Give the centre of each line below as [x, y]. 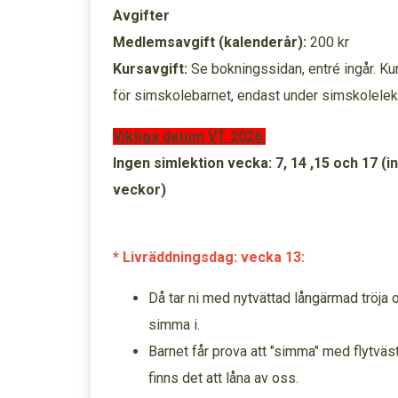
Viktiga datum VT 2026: [189, 136]
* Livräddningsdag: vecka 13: [209, 257]
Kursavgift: [150, 69]
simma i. [174, 325]
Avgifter [141, 16]
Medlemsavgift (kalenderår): [210, 42]
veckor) [139, 190]
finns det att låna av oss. [223, 378]
